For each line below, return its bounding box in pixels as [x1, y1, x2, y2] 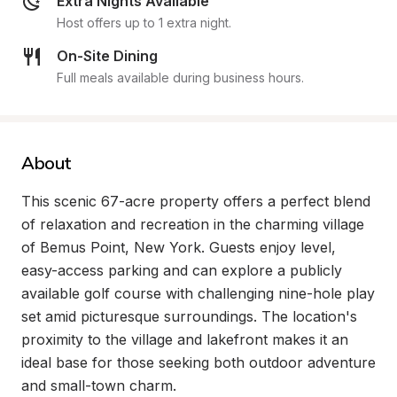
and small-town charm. [21, 377, 176, 394]
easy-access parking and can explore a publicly [21, 261, 342, 279]
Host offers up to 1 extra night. [57, 15, 231, 30]
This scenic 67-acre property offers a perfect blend [21, 192, 370, 210]
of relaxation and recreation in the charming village [21, 215, 364, 233]
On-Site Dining [57, 47, 158, 65]
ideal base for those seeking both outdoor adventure [21, 354, 376, 371]
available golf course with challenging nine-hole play [21, 284, 375, 302]
